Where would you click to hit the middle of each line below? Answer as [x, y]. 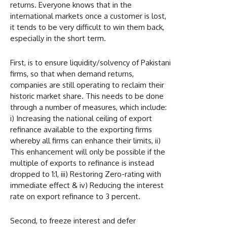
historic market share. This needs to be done [87, 96]
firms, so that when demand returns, [72, 73]
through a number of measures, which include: [88, 107]
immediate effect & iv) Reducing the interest [87, 185]
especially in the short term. [58, 38]
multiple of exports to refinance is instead [82, 163]
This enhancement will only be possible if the [88, 152]
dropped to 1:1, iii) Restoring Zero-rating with [86, 174]
